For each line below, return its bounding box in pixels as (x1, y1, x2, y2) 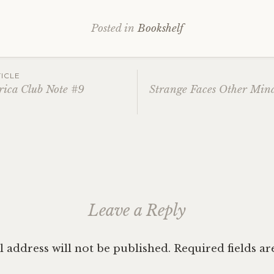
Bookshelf (137, 22, 183, 35)
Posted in (91, 22, 138, 35)
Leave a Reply (88, 201, 186, 220)
